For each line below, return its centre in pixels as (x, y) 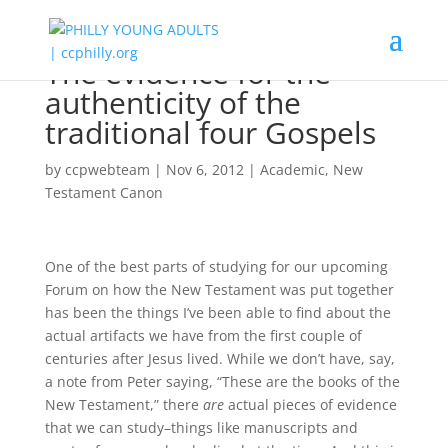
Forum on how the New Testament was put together (219, 289)
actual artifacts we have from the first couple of (203, 335)
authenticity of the (172, 102)
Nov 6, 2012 (204, 169)
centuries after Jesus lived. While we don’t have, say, (219, 358)
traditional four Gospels (210, 132)
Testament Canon (103, 192)
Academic (292, 169)
